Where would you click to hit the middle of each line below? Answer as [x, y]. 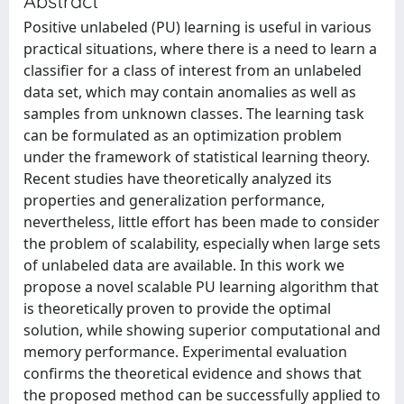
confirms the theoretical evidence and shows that [193, 373]
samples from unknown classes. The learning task [194, 114]
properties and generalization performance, [174, 200]
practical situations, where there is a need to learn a [200, 49]
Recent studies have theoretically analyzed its [178, 179]
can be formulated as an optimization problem [183, 135]
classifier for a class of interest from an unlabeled [193, 70]
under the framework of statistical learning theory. [197, 157]
